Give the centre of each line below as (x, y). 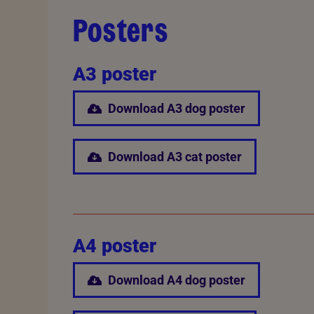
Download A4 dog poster (176, 280)
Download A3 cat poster (175, 157)
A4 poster (114, 246)
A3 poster (114, 74)
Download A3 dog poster (176, 109)
